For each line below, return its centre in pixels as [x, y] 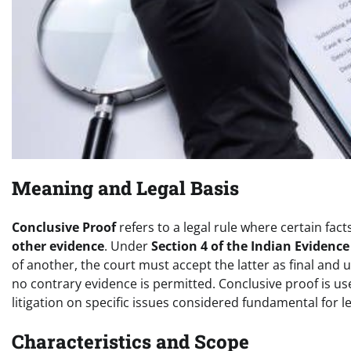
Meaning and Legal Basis [125, 188]
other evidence [58, 246]
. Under [128, 246]
